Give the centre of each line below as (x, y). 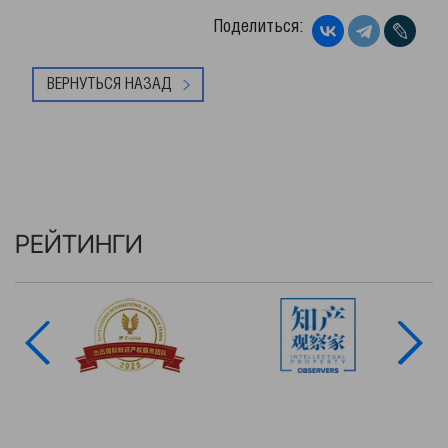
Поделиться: (258, 27)
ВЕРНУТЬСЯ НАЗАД (109, 84)
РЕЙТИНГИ (79, 244)
